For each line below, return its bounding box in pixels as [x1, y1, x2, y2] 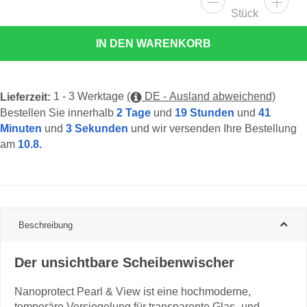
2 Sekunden [63, 121, 131, 135]
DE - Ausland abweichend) [142, 89, 275, 102]
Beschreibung [19, 219, 73, 230]
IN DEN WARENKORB [96, 36, 211, 50]
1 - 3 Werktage [53, 89, 127, 102]
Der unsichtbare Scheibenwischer [14, 254, 234, 271]
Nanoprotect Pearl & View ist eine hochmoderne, [14, 284, 251, 297]
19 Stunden [175, 106, 237, 119]
